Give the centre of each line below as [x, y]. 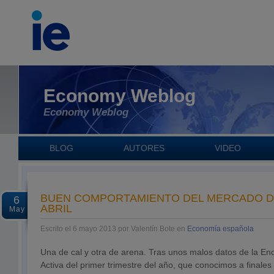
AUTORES [144, 148]
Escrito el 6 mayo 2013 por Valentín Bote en [114, 229]
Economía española [220, 229]
